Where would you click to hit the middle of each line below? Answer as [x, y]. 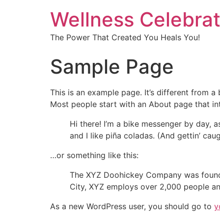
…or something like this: [94, 155]
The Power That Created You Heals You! [125, 37]
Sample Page [112, 67]
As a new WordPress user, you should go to [132, 206]
